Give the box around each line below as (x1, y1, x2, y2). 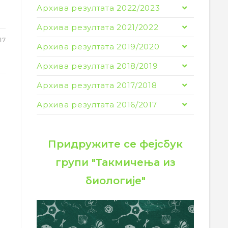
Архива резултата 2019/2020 (37, 42, 160, 51)
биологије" (85, 175, 146, 187)
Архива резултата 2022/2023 (37, 3, 160, 13)
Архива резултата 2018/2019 (37, 61, 158, 71)
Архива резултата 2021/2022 (37, 22, 159, 32)
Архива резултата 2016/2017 (37, 100, 157, 109)
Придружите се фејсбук (48, 138, 183, 150)
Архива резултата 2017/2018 (37, 80, 157, 90)
